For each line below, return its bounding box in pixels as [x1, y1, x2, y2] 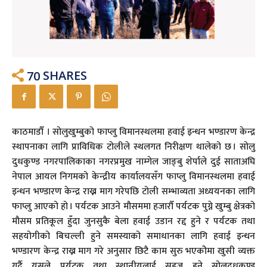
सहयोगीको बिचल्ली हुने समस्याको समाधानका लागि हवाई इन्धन [12, 228, 255, 245]
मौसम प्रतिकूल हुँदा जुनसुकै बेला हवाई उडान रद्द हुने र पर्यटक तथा [12, 213, 255, 230]
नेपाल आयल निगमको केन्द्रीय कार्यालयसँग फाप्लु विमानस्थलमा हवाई [12, 169, 255, 185]
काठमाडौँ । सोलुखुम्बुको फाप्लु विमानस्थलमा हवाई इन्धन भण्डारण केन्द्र [12, 124, 255, 141]
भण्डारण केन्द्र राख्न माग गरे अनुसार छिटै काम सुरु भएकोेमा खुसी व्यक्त [12, 243, 255, 260]
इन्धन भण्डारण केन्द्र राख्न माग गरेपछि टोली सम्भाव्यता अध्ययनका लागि [12, 184, 255, 200]
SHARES [43, 67, 87, 84]
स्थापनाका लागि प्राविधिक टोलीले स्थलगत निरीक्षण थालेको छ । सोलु [12, 139, 255, 156]
